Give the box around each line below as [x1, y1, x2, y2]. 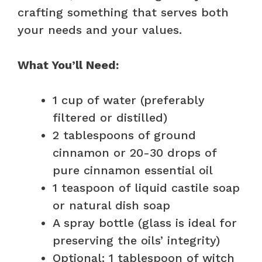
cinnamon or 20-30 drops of [53, 145, 216, 160]
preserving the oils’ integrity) [53, 233, 220, 247]
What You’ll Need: [18, 57, 119, 72]
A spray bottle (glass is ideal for [53, 215, 237, 230]
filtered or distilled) [53, 110, 167, 125]
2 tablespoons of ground [53, 127, 196, 142]
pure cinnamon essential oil [53, 163, 213, 177]
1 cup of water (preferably [53, 92, 205, 107]
